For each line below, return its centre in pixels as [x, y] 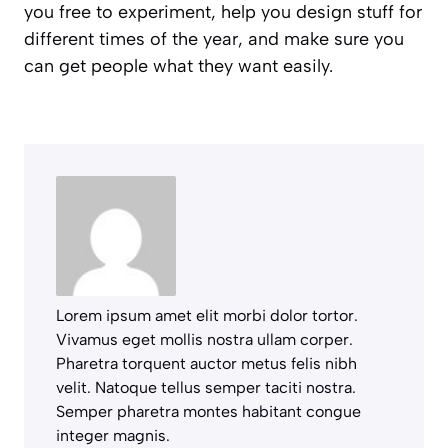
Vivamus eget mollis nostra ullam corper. [204, 340]
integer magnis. [113, 436]
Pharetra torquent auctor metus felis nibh [206, 364]
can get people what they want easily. [178, 66]
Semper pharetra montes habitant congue [208, 412]
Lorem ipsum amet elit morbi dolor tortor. [207, 316]
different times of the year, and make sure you [214, 39]
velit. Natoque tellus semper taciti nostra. [206, 388]
